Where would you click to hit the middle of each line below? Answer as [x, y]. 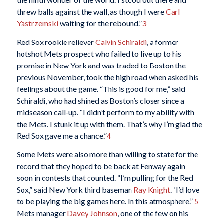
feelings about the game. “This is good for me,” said [101, 89]
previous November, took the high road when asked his [107, 77]
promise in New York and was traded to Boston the [101, 65]
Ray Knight [152, 189]
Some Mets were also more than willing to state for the [107, 154]
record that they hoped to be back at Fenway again [101, 166]
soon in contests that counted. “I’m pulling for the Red [105, 177]
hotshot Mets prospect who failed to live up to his [99, 54]
